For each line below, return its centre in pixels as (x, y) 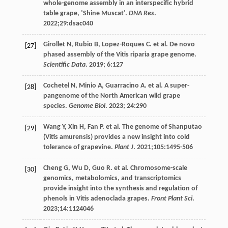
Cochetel (56, 85)
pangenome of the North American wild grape (111, 96)
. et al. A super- (167, 85)
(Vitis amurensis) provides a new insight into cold (116, 137)
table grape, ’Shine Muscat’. (86, 13)
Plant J (124, 147)
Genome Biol (87, 106)
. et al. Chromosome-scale (149, 168)
